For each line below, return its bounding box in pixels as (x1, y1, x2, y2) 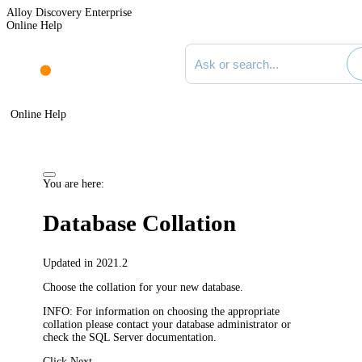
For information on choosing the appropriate (73, 305, 280, 318)
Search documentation (183, 43, 285, 55)
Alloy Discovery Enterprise (6, 6, 132, 19)
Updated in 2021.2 (43, 256, 128, 269)
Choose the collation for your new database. (43, 280, 244, 293)
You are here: (43, 177, 105, 190)
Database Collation (43, 210, 237, 237)
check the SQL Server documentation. (43, 330, 217, 343)
